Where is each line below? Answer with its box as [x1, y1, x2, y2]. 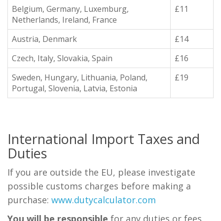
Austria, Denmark [12, 34, 77, 44]
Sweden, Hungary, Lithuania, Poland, [12, 72, 147, 83]
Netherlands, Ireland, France [12, 14, 117, 25]
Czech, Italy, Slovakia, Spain [12, 53, 112, 64]
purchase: [7, 194, 51, 206]
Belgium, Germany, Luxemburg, [12, 3, 129, 14]
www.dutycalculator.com [51, 194, 156, 206]
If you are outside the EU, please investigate [7, 166, 195, 178]
